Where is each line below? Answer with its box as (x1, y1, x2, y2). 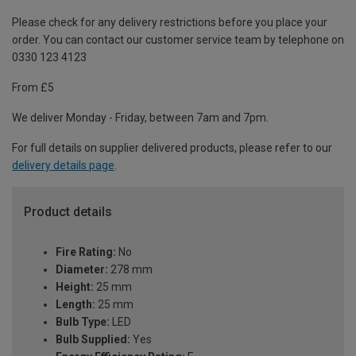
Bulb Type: (56, 315, 110, 328)
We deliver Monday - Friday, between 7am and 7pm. (12, 111, 269, 125)
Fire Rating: (56, 245, 116, 258)
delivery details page (12, 159, 114, 172)
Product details (24, 204, 112, 220)
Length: (56, 297, 95, 311)
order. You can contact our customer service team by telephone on (12, 33, 344, 47)
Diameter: (56, 262, 108, 276)
